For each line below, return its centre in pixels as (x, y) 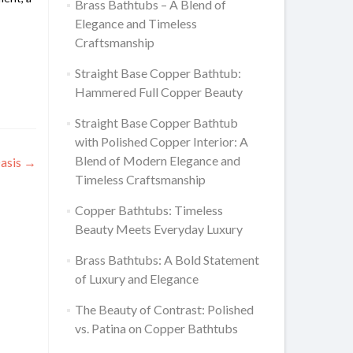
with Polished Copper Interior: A (161, 141)
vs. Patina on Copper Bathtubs (156, 328)
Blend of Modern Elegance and (157, 160)
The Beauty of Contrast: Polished (164, 309)
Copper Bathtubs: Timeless (149, 210)
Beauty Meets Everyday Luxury (158, 229)
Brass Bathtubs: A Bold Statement (167, 260)
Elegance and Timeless (136, 23)
